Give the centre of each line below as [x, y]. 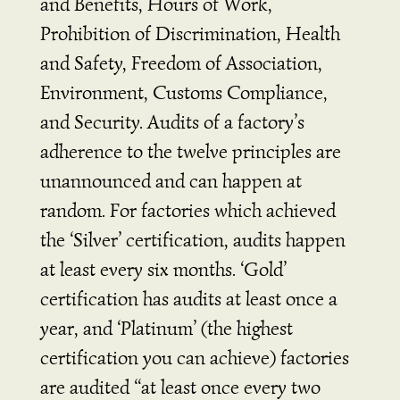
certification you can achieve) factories [194, 357]
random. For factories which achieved [187, 210]
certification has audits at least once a [188, 298]
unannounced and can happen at [171, 180]
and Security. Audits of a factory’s [172, 121]
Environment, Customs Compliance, [183, 92]
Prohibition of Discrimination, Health [190, 33]
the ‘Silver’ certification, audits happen [192, 239]
